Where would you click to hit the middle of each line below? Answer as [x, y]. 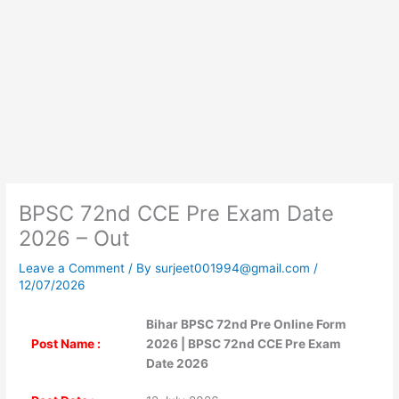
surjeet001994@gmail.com [235, 269]
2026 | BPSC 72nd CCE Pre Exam [243, 344]
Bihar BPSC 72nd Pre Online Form [245, 325]
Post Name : [65, 344]
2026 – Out [75, 239]
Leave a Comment [72, 269]
